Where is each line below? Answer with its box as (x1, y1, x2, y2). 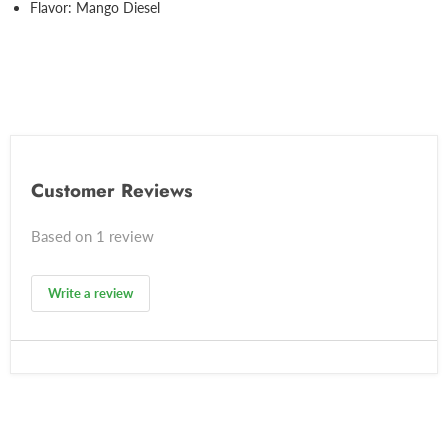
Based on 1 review (31, 226, 154, 245)
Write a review (48, 284, 133, 301)
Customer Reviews (31, 176, 193, 204)
